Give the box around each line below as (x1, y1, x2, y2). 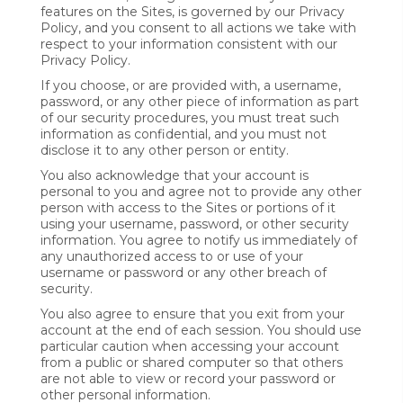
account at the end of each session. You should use (40, 322, 362, 338)
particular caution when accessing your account (40, 338, 339, 354)
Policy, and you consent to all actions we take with (40, 20, 356, 36)
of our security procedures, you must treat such (40, 110, 339, 126)
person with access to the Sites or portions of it (40, 200, 336, 216)
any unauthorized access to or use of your (40, 248, 303, 264)
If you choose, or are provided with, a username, (40, 77, 341, 94)
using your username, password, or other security (40, 216, 349, 232)
